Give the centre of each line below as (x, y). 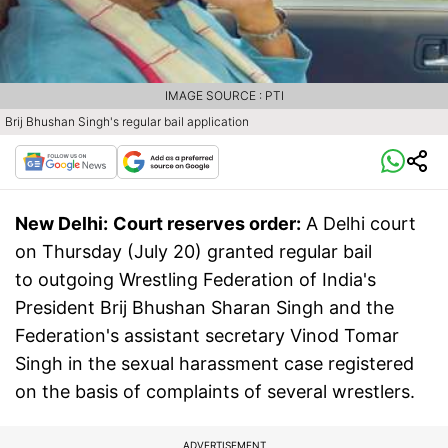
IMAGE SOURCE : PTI (224, 96)
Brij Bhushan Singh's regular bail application (127, 122)
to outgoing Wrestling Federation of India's (195, 280)
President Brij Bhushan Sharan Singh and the (204, 308)
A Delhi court (358, 224)
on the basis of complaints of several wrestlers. (215, 392)
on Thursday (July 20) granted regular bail (193, 252)
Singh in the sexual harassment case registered (214, 364)
